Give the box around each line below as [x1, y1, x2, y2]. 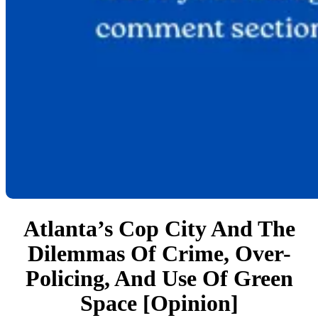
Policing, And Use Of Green [25, 265, 293, 292]
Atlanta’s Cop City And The [23, 216, 295, 242]
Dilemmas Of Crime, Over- [27, 241, 291, 267]
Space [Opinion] [79, 290, 238, 317]
